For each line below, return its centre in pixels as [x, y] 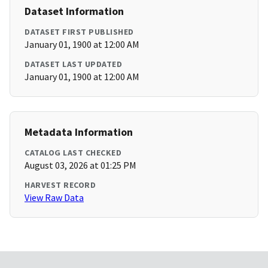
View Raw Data [54, 198]
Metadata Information [79, 132]
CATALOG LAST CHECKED [73, 153]
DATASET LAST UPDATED [73, 64]
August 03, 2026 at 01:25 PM [80, 165]
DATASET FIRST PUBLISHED [79, 32]
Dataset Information [74, 11]
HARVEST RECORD [60, 185]
